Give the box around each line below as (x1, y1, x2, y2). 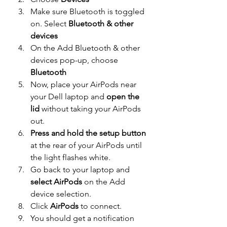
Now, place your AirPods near (30, 80, 138, 90)
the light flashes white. (30, 153, 110, 163)
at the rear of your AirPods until (30, 140, 144, 150)
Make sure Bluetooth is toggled (30, 7, 146, 17)
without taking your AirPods (40, 104, 143, 114)
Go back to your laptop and (30, 165, 130, 175)
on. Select (30, 19, 68, 29)
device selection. (30, 189, 91, 199)
